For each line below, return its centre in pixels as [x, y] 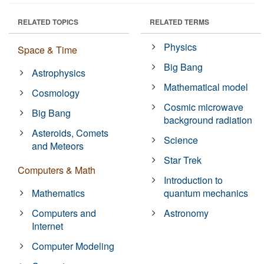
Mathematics [59, 193]
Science [181, 140]
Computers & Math [57, 170]
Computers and [64, 213]
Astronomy [187, 213]
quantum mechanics [206, 193]
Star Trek [183, 160]
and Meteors [58, 146]
